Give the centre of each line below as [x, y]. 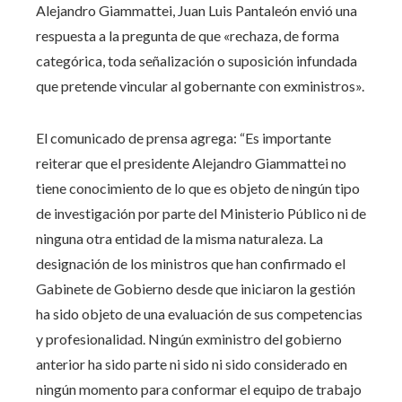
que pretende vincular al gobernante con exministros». [200, 85]
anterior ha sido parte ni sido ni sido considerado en [192, 363]
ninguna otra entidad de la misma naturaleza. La [179, 238]
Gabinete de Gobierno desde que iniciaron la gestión [196, 288]
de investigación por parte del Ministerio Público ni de [201, 213]
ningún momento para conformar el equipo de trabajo [199, 389]
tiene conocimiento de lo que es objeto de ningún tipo [198, 188]
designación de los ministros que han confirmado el [191, 263]
